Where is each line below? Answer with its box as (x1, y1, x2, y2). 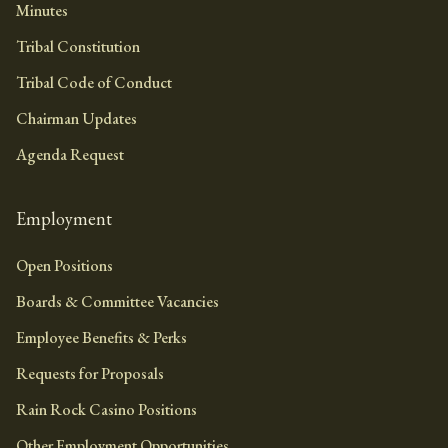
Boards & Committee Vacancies (16, 290, 219, 312)
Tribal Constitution (16, 35, 140, 57)
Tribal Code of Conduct (16, 71, 172, 93)
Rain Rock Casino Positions (16, 398, 197, 420)
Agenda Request (16, 143, 124, 165)
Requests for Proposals (16, 362, 164, 384)
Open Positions (16, 254, 113, 276)
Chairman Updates (16, 107, 137, 129)
